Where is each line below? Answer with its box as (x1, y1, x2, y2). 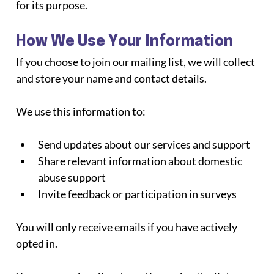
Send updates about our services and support (38, 137, 251, 151)
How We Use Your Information (16, 33, 234, 50)
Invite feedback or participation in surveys (38, 187, 237, 201)
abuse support (38, 170, 106, 184)
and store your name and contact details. (16, 71, 207, 85)
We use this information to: (16, 104, 146, 118)
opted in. (16, 236, 58, 250)
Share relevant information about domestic (38, 154, 245, 168)
